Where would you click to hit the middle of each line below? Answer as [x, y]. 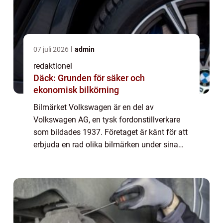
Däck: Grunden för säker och [89, 78]
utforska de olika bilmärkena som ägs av [105, 170]
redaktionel [53, 66]
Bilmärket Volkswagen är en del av [94, 108]
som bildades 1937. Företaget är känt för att [111, 132]
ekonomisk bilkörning [76, 90]
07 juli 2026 [52, 50]
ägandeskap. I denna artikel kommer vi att [107, 157]
